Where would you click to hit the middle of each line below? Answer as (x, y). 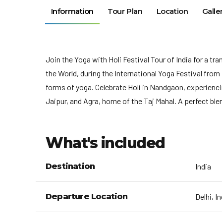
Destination (70, 166)
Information (72, 11)
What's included (105, 143)
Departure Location (87, 196)
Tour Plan (125, 11)
